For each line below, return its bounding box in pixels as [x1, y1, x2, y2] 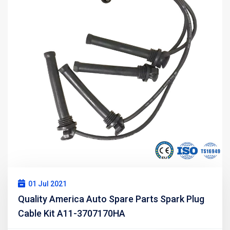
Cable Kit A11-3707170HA [18, 207, 125, 219]
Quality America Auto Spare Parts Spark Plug [18, 193, 204, 204]
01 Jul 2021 [28, 179, 67, 188]
